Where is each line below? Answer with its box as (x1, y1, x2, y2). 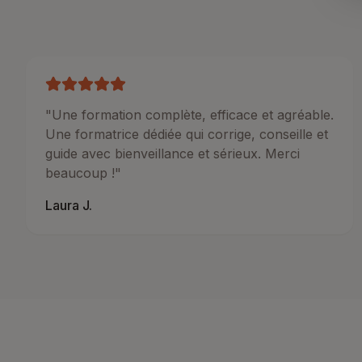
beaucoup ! (45, 165, 115, 181)
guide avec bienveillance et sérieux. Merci (45, 145, 300, 162)
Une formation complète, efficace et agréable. (52, 107, 334, 123)
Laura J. (45, 197, 92, 213)
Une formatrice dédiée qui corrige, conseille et (45, 126, 328, 142)
